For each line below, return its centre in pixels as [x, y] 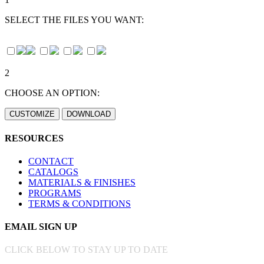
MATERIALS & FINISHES [82, 182]
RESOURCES [34, 138]
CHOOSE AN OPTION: [52, 93]
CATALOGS [53, 171]
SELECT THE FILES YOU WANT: [74, 20]
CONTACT [51, 161]
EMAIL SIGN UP [41, 227]
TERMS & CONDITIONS [80, 203]
